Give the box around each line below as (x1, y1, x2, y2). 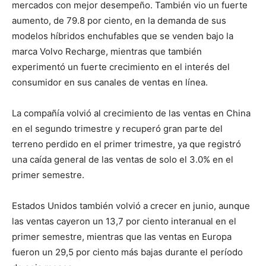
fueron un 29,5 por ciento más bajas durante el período (12, 246, 243, 258)
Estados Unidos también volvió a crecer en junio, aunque (12, 199, 250, 211)
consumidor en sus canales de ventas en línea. (12, 76, 208, 88)
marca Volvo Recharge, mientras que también (12, 45, 202, 57)
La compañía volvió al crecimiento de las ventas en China (12, 107, 251, 119)
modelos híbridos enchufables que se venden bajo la (12, 30, 233, 42)
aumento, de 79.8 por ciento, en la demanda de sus (12, 14, 226, 26)
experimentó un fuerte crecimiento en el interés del (12, 61, 230, 72)
